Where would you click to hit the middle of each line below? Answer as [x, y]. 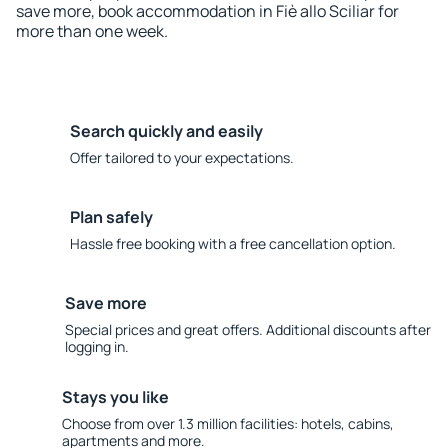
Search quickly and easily [166, 131]
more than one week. [92, 31]
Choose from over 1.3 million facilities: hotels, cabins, [227, 423]
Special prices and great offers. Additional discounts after [247, 329]
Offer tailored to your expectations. [182, 157]
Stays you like [115, 397]
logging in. [96, 346]
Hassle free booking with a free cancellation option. [233, 243]
